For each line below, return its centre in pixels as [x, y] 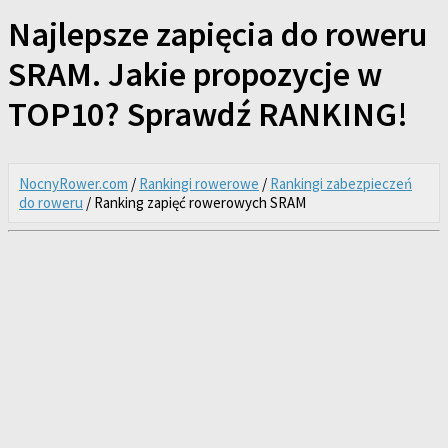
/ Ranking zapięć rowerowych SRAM [194, 202]
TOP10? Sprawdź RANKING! [208, 114]
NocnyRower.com [73, 183]
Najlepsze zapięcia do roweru [218, 34]
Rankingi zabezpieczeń [341, 183]
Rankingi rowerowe [199, 183]
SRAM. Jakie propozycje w [195, 74]
